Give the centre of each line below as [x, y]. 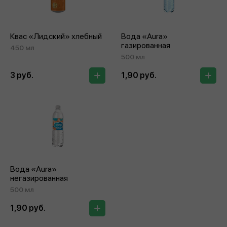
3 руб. [22, 75]
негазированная [39, 178]
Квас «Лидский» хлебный [56, 36]
